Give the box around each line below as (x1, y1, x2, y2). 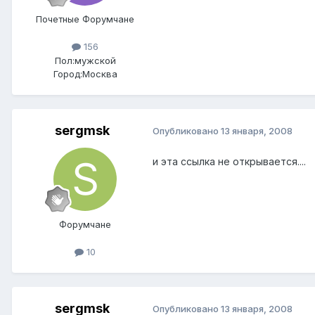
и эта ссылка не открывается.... (153, 155, 306, 167)
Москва (82, 67, 117, 79)
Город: (53, 67, 82, 79)
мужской (74, 54, 116, 66)
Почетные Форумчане (36, 13, 134, 25)
